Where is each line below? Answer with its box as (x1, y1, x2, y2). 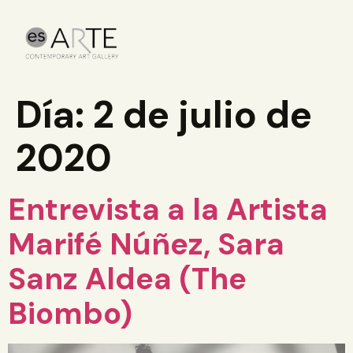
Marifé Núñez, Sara (8, 225, 284, 264)
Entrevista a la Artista (8, 190, 328, 229)
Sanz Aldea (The (8, 259, 247, 299)
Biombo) (8, 294, 132, 333)
